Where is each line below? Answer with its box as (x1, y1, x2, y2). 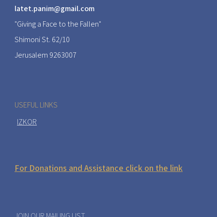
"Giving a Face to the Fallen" (15, 19, 101, 30)
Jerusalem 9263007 (15, 50, 77, 61)
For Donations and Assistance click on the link (15, 162, 183, 174)
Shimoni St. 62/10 (15, 34, 70, 45)
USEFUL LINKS (15, 99, 58, 110)
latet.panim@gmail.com (15, 3, 94, 14)
